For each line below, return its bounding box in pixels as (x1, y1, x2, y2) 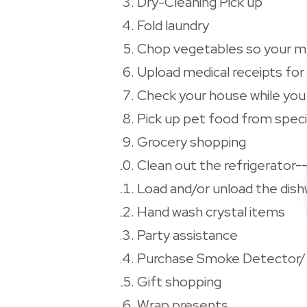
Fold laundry (137, 16, 209, 35)
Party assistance (137, 226, 238, 245)
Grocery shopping (137, 133, 246, 151)
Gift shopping (137, 273, 221, 291)
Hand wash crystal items (137, 203, 285, 221)
